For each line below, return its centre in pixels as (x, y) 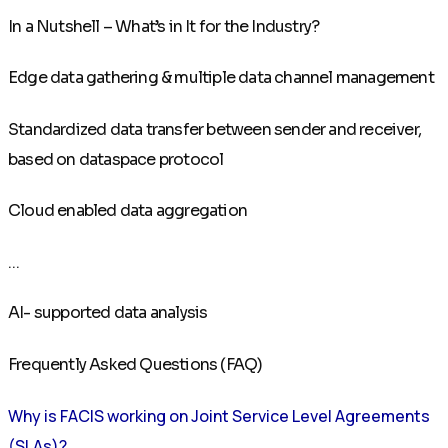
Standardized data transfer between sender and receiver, (215, 129)
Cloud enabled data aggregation (127, 210)
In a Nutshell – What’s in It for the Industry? (164, 27)
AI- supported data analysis (108, 313)
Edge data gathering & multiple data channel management (221, 78)
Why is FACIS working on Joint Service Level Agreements (219, 415)
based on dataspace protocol (116, 159)
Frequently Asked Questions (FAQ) (135, 364)
